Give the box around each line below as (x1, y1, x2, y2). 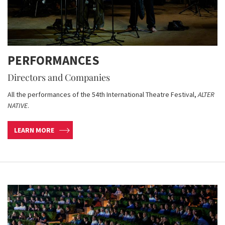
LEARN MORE (14, 125, 54, 135)
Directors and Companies (8, 71, 110, 83)
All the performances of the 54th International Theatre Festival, (8, 89, 198, 99)
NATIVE (8, 100, 28, 110)
